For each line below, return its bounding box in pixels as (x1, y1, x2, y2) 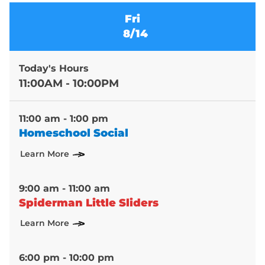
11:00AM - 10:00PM (19, 77, 119, 91)
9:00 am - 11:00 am (19, 182, 110, 194)
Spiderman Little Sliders (19, 196, 159, 209)
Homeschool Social (19, 127, 128, 140)
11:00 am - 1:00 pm (19, 113, 108, 125)
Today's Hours (19, 63, 89, 75)
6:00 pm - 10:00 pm (19, 252, 114, 264)
